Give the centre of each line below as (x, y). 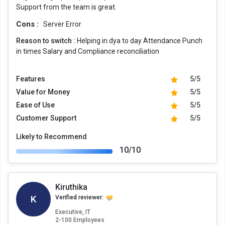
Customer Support (46, 118)
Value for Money (43, 92)
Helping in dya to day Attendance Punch (140, 41)
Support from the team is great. (66, 7)
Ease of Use (35, 105)
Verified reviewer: (79, 198)
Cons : (28, 24)
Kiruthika (71, 187)
